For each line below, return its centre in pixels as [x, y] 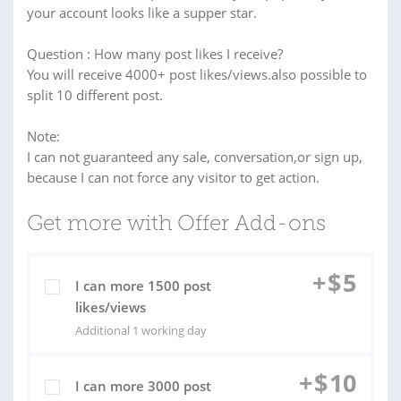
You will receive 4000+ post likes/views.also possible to [197, 74]
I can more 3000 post [143, 386]
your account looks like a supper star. [142, 13]
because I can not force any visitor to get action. [173, 177]
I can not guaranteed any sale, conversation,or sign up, [195, 157]
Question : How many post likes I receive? [155, 54]
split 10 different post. [95, 95]
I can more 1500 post [143, 286]
